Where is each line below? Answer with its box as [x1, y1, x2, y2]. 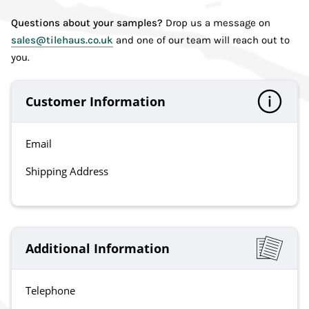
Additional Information [26, 240, 170, 257]
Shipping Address [26, 164, 108, 179]
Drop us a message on [166, 17, 270, 30]
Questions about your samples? [11, 17, 166, 30]
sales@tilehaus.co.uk [11, 34, 113, 47]
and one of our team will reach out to [113, 34, 290, 47]
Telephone [26, 283, 75, 298]
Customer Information [26, 93, 166, 110]
